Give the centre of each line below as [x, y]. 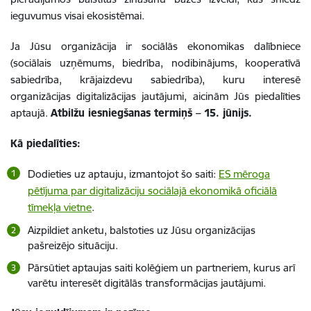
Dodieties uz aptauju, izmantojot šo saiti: [123, 174]
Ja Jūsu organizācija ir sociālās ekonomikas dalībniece [155, 46]
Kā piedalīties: [45, 143]
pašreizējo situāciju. [73, 245]
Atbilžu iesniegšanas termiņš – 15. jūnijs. [151, 113]
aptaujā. [31, 113]
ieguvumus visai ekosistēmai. [77, 16]
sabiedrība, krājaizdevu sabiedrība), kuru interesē [155, 79]
